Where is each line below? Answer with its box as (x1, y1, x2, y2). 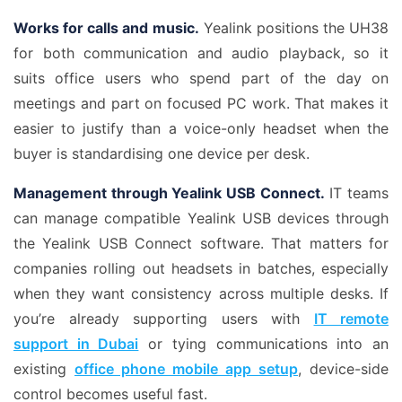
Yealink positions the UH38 (198, 19, 389, 37)
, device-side (298, 360, 389, 378)
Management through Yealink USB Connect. (13, 184, 325, 202)
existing (13, 360, 74, 378)
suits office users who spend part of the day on (13, 69, 389, 87)
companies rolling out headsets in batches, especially (13, 259, 389, 277)
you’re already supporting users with (13, 310, 314, 328)
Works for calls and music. (13, 19, 199, 37)
